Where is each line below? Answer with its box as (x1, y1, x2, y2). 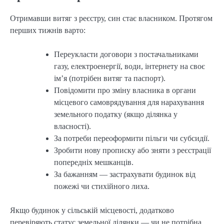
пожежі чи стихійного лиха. (54, 181, 149, 190)
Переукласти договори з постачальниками (54, 49, 198, 58)
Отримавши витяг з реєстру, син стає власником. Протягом (10, 13, 212, 22)
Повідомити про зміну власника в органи (54, 85, 196, 94)
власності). (54, 121, 91, 130)
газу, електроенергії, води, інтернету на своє (54, 61, 205, 70)
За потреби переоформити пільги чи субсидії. (54, 133, 209, 142)
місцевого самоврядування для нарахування (54, 97, 204, 106)
